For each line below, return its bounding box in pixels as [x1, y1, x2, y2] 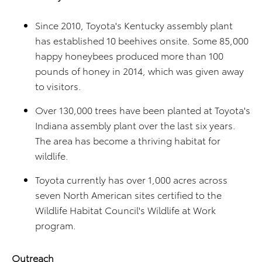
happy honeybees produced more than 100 [35, 49, 223, 62]
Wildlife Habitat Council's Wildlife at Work [35, 203, 216, 216]
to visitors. [35, 79, 81, 92]
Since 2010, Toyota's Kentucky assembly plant [35, 18, 233, 32]
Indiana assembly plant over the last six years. [35, 118, 236, 132]
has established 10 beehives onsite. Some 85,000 [35, 33, 249, 47]
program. [35, 218, 76, 232]
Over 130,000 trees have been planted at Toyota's [35, 103, 250, 116]
